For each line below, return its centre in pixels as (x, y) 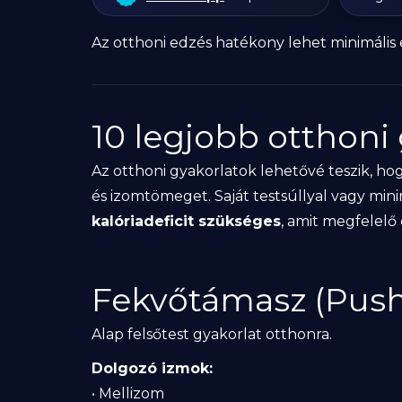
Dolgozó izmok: (152, 368)
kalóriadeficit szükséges (186, 221)
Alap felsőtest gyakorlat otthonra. (212, 334)
